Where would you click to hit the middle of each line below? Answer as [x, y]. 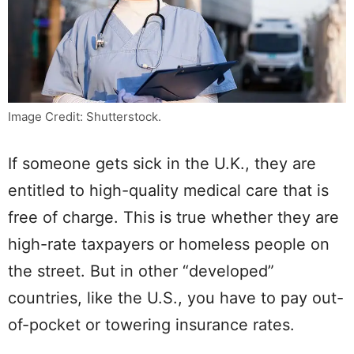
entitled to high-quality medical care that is [168, 191]
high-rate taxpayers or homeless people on [169, 245]
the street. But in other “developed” [141, 271]
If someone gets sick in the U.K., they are [162, 164]
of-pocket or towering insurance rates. [151, 325]
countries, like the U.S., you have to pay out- [176, 298]
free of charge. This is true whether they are [173, 218]
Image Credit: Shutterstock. [85, 117]
